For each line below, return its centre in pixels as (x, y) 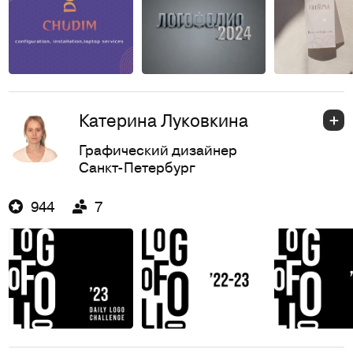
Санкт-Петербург (137, 166)
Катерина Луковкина (163, 121)
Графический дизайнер (158, 149)
